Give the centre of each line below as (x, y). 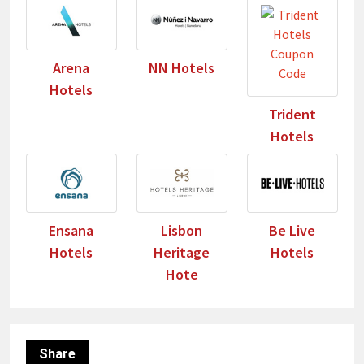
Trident (292, 114)
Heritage (182, 252)
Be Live (292, 230)
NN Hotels (182, 67)
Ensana (71, 230)
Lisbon (182, 230)
